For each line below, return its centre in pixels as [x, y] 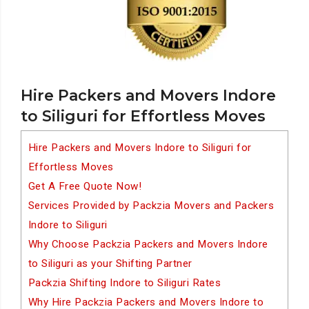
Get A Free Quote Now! [85, 186]
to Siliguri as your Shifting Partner [110, 263]
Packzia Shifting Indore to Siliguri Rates [124, 283]
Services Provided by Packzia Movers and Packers [151, 206]
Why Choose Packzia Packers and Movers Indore [148, 244]
